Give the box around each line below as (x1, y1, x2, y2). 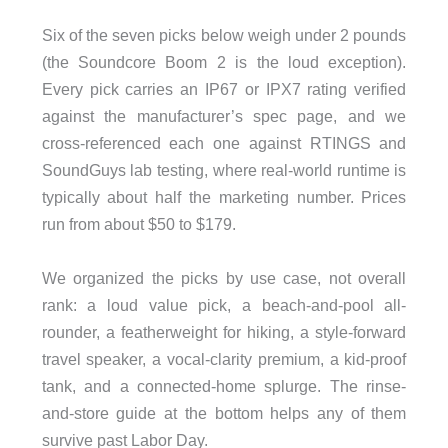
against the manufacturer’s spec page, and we (41, 107, 407, 126)
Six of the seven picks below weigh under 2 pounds (41, 26, 407, 45)
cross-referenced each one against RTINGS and (41, 134, 407, 153)
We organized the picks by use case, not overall (41, 268, 407, 287)
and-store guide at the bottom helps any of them (41, 403, 407, 422)
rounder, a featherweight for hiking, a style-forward (41, 322, 407, 341)
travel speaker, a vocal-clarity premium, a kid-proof (41, 349, 407, 368)
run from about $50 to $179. (41, 215, 236, 234)
